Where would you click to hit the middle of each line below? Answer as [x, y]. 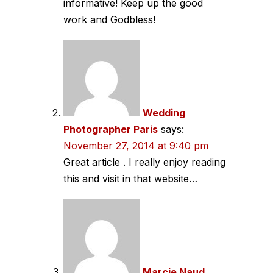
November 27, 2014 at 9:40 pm [136, 145]
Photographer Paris [111, 129]
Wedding [164, 112]
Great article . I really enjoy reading [144, 162]
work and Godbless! [109, 19]
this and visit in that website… [130, 178]
